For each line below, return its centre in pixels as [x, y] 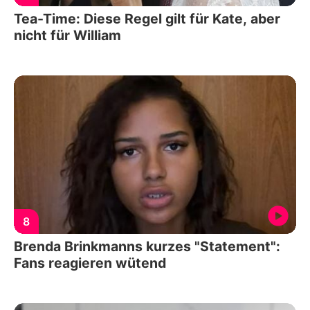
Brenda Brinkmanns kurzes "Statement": [147, 247]
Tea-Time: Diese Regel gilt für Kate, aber [147, 18]
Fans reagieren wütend [90, 263]
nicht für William [67, 35]
